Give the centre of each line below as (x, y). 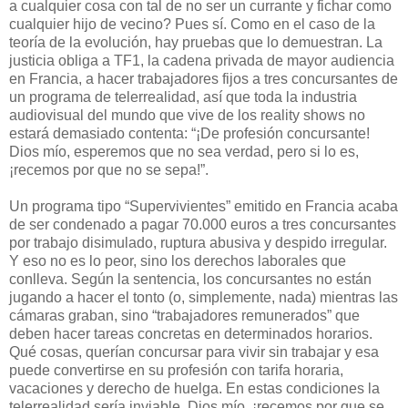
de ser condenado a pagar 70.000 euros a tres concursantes (203, 224)
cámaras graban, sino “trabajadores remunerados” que (184, 315)
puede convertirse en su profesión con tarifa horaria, (176, 370)
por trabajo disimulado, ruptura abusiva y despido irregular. (198, 242)
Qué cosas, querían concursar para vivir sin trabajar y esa (194, 352)
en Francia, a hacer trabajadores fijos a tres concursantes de (204, 78)
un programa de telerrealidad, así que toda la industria (183, 97)
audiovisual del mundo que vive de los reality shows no (187, 115)
